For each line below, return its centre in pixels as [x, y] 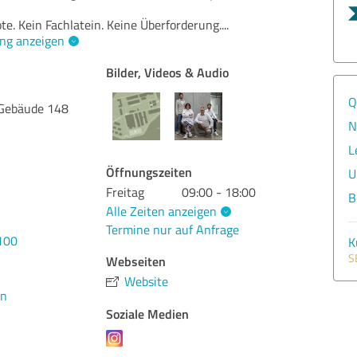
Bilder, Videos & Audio [168, 72]
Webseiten [136, 261]
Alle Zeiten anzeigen [162, 211]
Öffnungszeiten [149, 172]
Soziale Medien [148, 314]
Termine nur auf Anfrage [173, 230]
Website [147, 282]
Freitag [126, 192]
